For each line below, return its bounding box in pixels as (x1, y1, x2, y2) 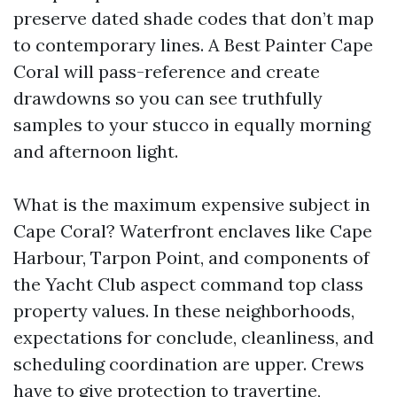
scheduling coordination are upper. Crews (13, 353, 364, 375)
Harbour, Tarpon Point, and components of (13, 246, 370, 269)
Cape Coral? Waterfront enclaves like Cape (13, 220, 372, 242)
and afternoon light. (13, 140, 178, 162)
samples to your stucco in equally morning (13, 113, 370, 136)
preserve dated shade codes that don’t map (13, 7, 374, 29)
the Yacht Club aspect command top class (13, 273, 363, 295)
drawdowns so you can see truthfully (13, 87, 323, 109)
